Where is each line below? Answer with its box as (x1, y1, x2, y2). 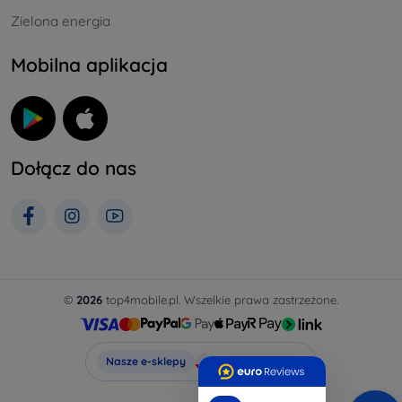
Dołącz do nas (11, 155, 136, 179)
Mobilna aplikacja (11, 53, 168, 77)
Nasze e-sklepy (105, 354, 186, 368)
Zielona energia (11, 13, 110, 31)
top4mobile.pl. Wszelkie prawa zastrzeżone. (102, 292, 338, 307)
